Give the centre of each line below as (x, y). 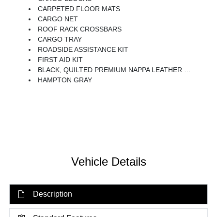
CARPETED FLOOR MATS (79, 9)
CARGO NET (58, 19)
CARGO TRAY (60, 39)
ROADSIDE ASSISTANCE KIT (83, 49)
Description (53, 194)
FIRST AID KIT (61, 60)
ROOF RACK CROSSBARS (80, 29)
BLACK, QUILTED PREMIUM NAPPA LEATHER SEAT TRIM (111, 70)
